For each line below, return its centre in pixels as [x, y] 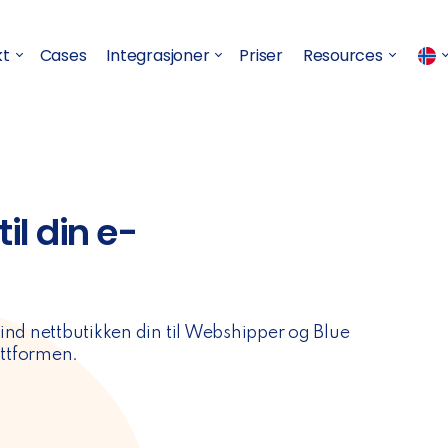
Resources [342, 55]
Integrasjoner [158, 55]
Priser [261, 55]
